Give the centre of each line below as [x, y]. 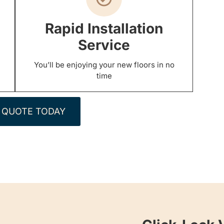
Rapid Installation [104, 29]
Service [104, 45]
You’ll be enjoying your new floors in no [104, 65]
